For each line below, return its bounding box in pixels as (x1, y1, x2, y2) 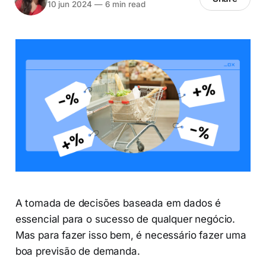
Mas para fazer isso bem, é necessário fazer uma (15, 229, 246, 242)
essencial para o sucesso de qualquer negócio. (15, 213, 236, 226)
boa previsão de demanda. (15, 245, 140, 258)
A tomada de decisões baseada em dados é (15, 197, 221, 210)
